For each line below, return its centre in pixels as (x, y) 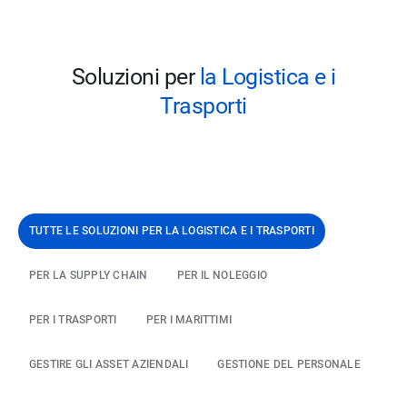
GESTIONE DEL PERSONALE (289, 365)
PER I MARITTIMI (189, 320)
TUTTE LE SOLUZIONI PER (97, 231)
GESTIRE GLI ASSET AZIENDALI (109, 365)
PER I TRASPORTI (73, 320)
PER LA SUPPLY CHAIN (89, 276)
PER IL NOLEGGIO (222, 276)
